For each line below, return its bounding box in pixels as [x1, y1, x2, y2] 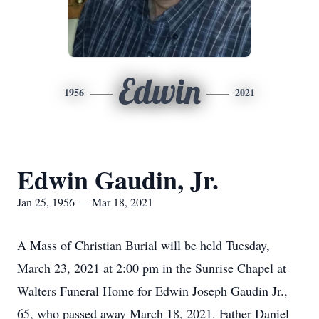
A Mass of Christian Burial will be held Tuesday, [17, 236, 270, 253]
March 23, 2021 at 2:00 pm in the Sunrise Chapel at [17, 259, 286, 276]
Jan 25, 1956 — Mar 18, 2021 [17, 194, 153, 209]
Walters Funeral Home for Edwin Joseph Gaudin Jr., [17, 282, 288, 299]
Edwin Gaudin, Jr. [17, 161, 219, 198]
